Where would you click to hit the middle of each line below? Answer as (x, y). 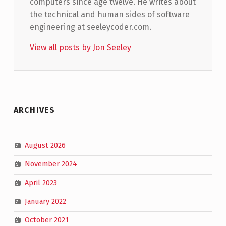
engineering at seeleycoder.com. (91, 27)
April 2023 (41, 183)
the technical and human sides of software (110, 15)
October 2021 (46, 220)
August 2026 (45, 146)
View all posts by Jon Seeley (81, 48)
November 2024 (51, 164)
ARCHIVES (34, 110)
